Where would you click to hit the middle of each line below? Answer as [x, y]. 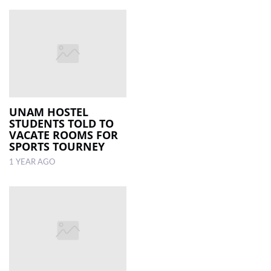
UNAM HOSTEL [49, 112]
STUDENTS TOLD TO [61, 124]
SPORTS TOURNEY [57, 147]
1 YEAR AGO [32, 162]
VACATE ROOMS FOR [64, 135]
